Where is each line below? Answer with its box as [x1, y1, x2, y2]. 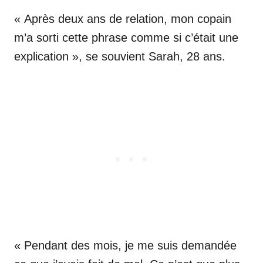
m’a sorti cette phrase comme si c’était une [14, 31, 238, 44]
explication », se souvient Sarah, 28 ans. [14, 49, 225, 63]
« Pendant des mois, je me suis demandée [14, 238, 237, 252]
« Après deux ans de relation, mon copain [14, 12, 231, 25]
